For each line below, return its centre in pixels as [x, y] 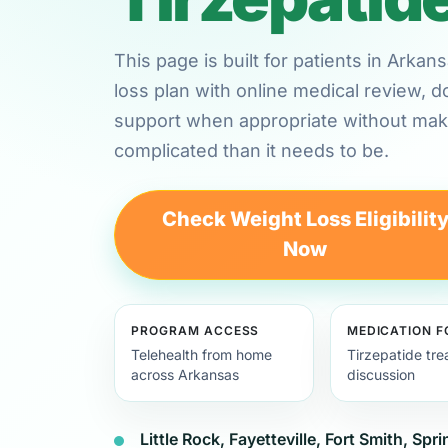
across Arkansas [185, 374]
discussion [380, 374]
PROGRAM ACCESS [195, 330]
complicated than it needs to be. [251, 150]
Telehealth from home [201, 354]
